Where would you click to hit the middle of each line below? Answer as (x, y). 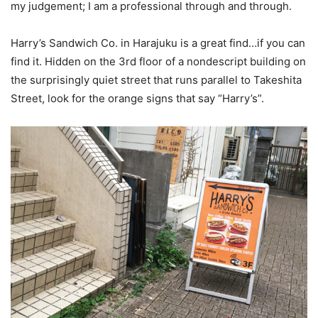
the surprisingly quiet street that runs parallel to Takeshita (156, 80)
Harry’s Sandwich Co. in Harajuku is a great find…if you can (158, 43)
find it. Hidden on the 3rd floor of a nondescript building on (158, 62)
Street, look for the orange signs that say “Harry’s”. (137, 99)
